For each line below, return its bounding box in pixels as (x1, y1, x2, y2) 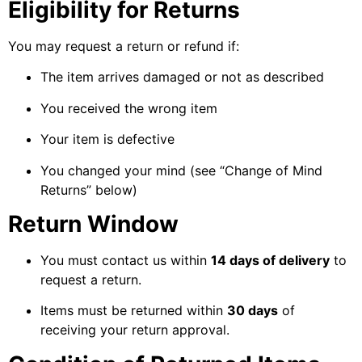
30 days (227, 302, 278, 319)
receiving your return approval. (40, 322, 229, 339)
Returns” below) (40, 181, 137, 198)
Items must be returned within (40, 302, 227, 319)
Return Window (8, 209, 179, 238)
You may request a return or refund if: (8, 38, 239, 55)
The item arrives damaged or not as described (40, 69, 324, 86)
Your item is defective (40, 131, 175, 148)
